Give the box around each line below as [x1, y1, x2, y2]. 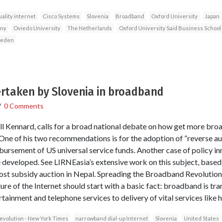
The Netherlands [67, 24, 112, 31]
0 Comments [3, 101, 44, 110]
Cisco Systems [42, 12, 80, 19]
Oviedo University [13, 24, 60, 31]
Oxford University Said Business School [118, 24, 221, 31]
